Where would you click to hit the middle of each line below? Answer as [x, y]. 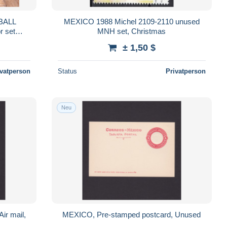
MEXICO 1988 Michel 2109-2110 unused [131, 21]
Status [67, 71]
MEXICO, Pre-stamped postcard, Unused [132, 214]
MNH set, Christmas [132, 31]
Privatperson [185, 71]
